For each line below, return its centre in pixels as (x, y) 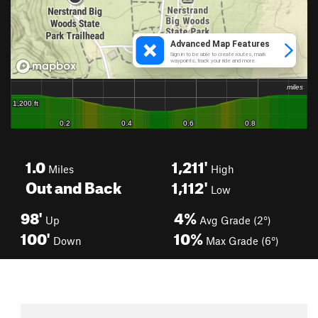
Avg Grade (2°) (234, 220)
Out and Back (73, 185)
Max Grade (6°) (241, 241)
